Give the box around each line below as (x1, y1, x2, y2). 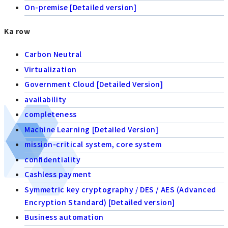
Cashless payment (24, 169, 92, 180)
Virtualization (24, 64, 77, 74)
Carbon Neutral (24, 49, 82, 60)
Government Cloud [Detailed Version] (24, 79, 163, 90)
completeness (24, 109, 77, 120)
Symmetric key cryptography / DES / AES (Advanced (24, 184, 216, 194)
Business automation (24, 212, 104, 222)
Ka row (4, 26, 31, 36)
